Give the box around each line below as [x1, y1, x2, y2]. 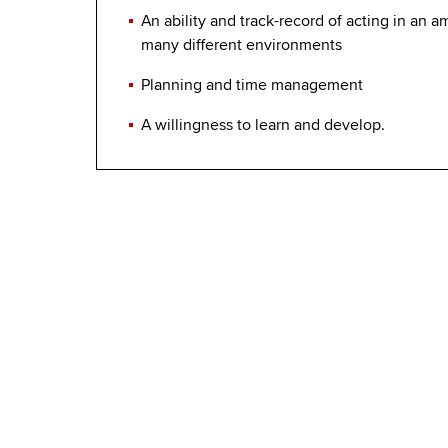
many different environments [141, 35, 342, 56]
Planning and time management [141, 75, 363, 96]
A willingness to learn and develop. [141, 115, 385, 136]
